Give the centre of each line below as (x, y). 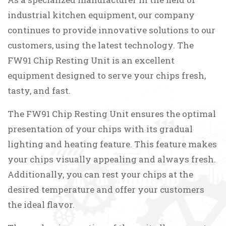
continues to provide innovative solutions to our (111, 30)
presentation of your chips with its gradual (100, 129)
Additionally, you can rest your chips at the (100, 175)
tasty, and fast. (39, 91)
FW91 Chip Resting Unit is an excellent (91, 61)
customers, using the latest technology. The (101, 45)
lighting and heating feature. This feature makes (112, 144)
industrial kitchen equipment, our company (101, 15)
